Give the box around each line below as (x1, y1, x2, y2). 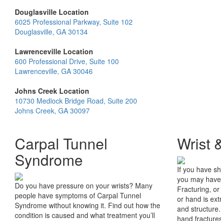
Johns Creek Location (15, 86, 89, 96)
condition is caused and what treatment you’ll (15, 210, 155, 220)
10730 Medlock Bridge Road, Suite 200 (15, 96, 137, 106)
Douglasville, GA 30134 (15, 27, 88, 37)
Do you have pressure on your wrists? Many (15, 181, 152, 190)
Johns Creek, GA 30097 (15, 106, 90, 115)
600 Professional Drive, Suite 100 (15, 56, 119, 66)
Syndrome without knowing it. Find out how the (15, 200, 160, 210)
